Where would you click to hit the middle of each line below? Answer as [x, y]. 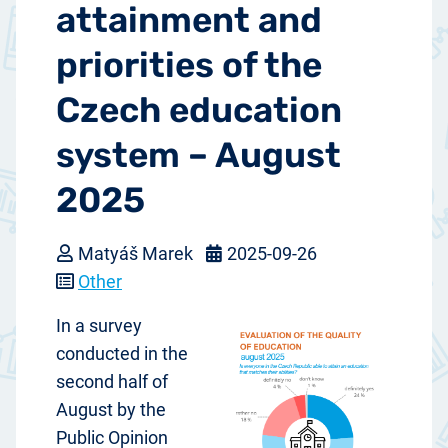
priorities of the [189, 64]
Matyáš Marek [135, 254]
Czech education [199, 109]
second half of [112, 382]
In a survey [99, 326]
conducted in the [122, 354]
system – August [198, 154]
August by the [111, 410]
